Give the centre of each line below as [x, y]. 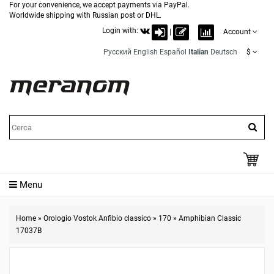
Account [237, 32]
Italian [198, 52]
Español [173, 52]
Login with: [121, 30]
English [146, 52]
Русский [117, 52]
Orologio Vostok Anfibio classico [97, 218]
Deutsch [224, 52]
